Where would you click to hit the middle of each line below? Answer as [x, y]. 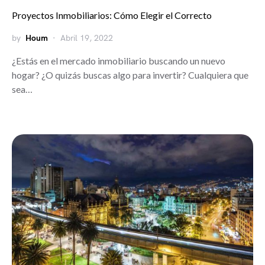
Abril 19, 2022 [87, 38]
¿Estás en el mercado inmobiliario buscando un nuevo [119, 61]
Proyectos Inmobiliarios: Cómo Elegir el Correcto [112, 15]
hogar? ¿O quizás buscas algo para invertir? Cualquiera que [130, 75]
